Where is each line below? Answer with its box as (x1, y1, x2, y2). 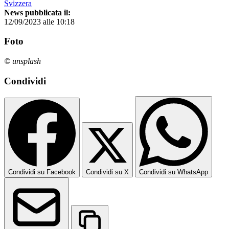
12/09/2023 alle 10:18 (4, 17, 75, 26)
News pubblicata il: (4, 8, 71, 17)
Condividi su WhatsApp (139, 168, 208, 176)
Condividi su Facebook (8, 168, 76, 176)
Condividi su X (86, 168, 129, 176)
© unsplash (4, 56, 41, 65)
